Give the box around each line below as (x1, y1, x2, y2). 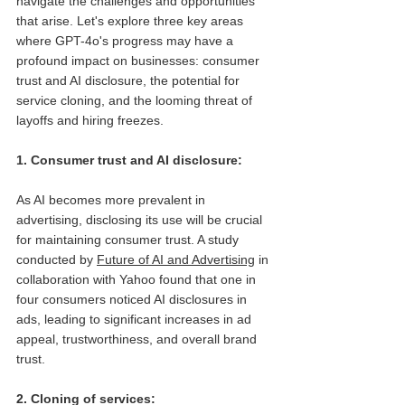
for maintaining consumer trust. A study (16, 231, 242, 247)
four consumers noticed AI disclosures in (16, 291, 250, 306)
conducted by (16, 251, 97, 267)
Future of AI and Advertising (97, 251, 255, 267)
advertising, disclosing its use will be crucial (16, 212, 266, 227)
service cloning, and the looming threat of (16, 92, 256, 108)
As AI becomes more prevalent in (16, 192, 209, 207)
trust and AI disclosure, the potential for (16, 72, 243, 88)
